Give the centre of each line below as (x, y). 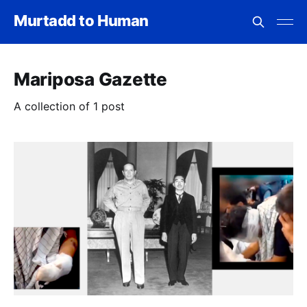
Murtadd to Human (81, 20)
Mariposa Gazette (90, 79)
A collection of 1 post (69, 106)
